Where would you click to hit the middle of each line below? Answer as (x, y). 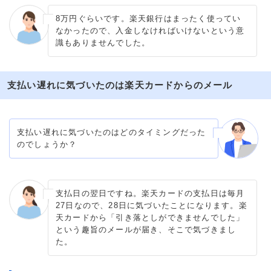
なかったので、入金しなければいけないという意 (150, 30)
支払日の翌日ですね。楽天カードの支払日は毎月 (150, 193)
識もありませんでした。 (103, 42)
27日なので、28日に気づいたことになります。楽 (152, 205)
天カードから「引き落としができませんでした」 (150, 217)
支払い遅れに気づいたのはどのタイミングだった (112, 132)
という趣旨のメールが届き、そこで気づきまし (146, 229)
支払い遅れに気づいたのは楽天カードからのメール (120, 85)
